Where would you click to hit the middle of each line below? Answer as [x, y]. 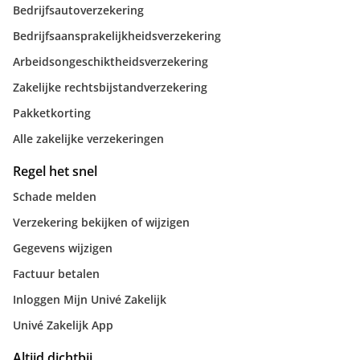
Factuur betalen [56, 274]
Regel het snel [55, 172]
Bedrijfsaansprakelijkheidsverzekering [117, 36]
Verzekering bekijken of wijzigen [101, 223]
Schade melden [55, 197]
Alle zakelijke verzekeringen [88, 139]
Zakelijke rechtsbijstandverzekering [110, 88]
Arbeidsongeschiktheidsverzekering [110, 62]
